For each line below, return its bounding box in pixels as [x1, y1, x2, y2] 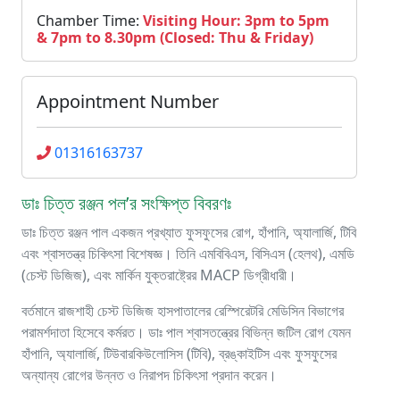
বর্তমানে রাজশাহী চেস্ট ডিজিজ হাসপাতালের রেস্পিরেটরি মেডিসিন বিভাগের [21, 301, 344, 321]
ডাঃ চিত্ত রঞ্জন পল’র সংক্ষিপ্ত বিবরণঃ [21, 191, 231, 215]
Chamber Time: [37, 11, 143, 30]
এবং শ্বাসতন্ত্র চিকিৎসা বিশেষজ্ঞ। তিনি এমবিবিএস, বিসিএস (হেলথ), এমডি [21, 244, 354, 263]
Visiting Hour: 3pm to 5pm [143, 11, 329, 30]
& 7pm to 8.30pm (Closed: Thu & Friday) [37, 28, 313, 47]
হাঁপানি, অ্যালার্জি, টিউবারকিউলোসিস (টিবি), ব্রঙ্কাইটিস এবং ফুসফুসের [21, 344, 337, 363]
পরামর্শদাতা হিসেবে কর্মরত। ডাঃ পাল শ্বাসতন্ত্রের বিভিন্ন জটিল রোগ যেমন [21, 322, 351, 342]
